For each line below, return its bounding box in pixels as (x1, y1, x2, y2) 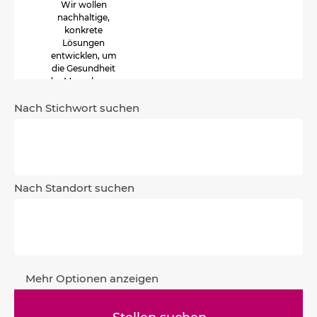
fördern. (67, 88, 101, 99)
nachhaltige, (57, 12, 110, 23)
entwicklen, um (50, 50, 117, 61)
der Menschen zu (47, 76, 120, 86)
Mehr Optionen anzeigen (25, 272, 158, 285)
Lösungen (62, 38, 105, 48)
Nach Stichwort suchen (14, 101, 139, 115)
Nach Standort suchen (14, 181, 134, 195)
